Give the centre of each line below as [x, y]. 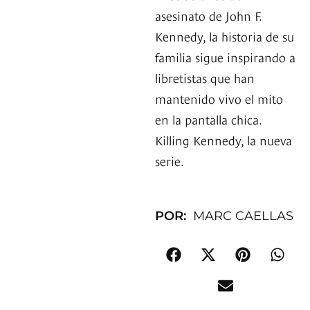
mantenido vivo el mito [219, 98]
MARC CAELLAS [243, 216]
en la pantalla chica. [208, 119]
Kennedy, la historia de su [225, 36]
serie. [170, 161]
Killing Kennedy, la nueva [224, 140]
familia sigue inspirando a [225, 57]
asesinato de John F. [208, 15]
